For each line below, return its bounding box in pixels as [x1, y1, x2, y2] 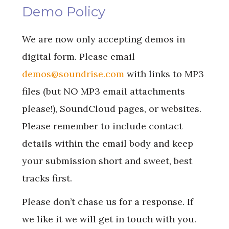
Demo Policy [21, 3, 105, 20]
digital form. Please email [21, 51, 135, 63]
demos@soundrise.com [21, 68, 124, 80]
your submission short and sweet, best [21, 155, 192, 167]
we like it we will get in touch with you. [21, 213, 196, 225]
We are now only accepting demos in [21, 33, 185, 45]
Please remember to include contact [21, 120, 182, 132]
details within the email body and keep [21, 138, 193, 150]
